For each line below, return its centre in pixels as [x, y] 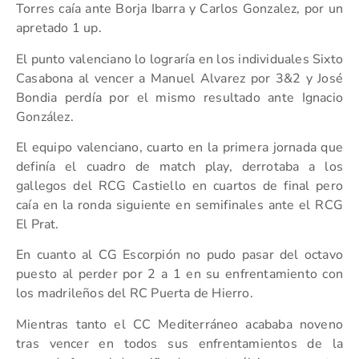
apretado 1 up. [59, 28]
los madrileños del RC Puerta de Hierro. [135, 294]
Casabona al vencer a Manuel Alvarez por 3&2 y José [179, 78]
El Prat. [38, 224]
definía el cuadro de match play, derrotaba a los [179, 166]
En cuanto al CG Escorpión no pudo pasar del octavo [179, 255]
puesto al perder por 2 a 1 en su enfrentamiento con [179, 274]
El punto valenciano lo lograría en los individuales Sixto [179, 59]
